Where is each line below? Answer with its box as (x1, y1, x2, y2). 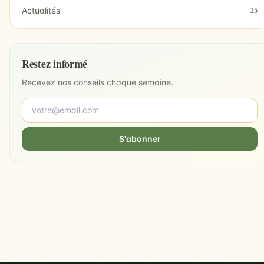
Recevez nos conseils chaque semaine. (22, 77, 173, 87)
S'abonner (118, 134, 161, 144)
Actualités (22, 5, 60, 15)
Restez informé (22, 56, 88, 71)
